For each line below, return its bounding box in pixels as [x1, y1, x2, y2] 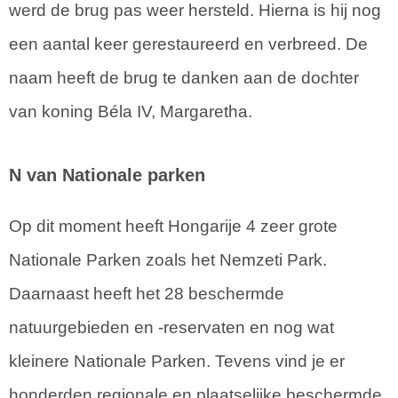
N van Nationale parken [9, 165, 205, 186]
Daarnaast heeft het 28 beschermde [9, 284, 284, 304]
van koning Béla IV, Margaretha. [9, 102, 252, 122]
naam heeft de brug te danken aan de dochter [9, 68, 359, 88]
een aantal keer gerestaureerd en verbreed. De [9, 35, 368, 54]
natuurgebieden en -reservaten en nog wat [9, 318, 334, 338]
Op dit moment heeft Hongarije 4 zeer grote [9, 217, 338, 236]
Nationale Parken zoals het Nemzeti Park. [9, 251, 327, 270]
